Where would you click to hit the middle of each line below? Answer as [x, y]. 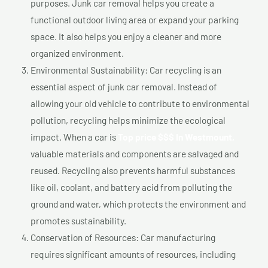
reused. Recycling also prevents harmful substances [133, 170]
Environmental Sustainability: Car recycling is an [126, 69]
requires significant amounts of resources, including [133, 254]
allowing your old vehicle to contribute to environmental [140, 103]
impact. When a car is [74, 136]
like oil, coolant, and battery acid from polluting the [131, 187]
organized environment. [77, 53]
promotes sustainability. [78, 220]
